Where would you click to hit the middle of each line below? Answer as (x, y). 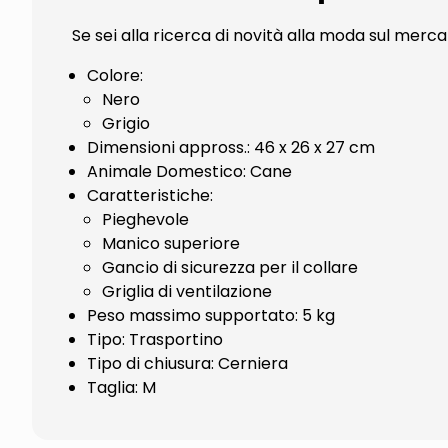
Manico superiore (171, 243)
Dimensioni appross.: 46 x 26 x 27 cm (231, 147)
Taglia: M (121, 387)
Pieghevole (145, 219)
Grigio (126, 123)
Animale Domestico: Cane (189, 171)
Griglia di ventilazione (187, 291)
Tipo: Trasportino (155, 339)
